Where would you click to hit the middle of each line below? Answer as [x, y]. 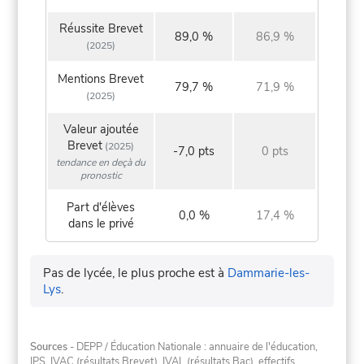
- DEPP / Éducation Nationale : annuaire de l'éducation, [193, 347]
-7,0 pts [194, 152]
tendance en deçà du [101, 162]
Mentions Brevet [101, 79]
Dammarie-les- [269, 273]
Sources [49, 347]
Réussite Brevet [101, 29]
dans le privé [101, 224]
